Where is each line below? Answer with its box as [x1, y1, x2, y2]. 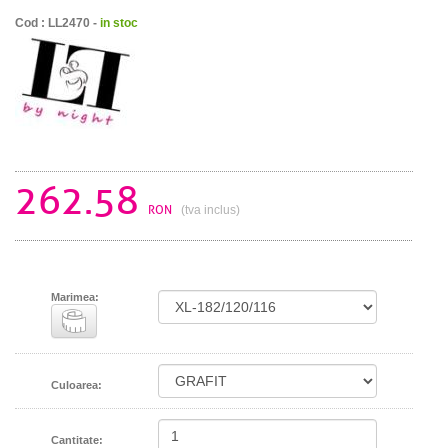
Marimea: [50, 291, 99, 304]
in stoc [100, 15, 138, 30]
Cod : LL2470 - [15, 15, 100, 30]
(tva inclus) [181, 202, 240, 217]
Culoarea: [50, 379, 102, 392]
